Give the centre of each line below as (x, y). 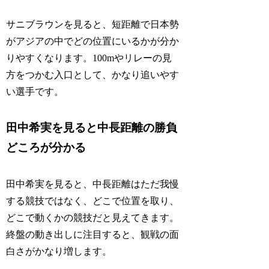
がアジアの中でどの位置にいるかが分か (93, 41)
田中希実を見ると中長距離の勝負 (92, 128)
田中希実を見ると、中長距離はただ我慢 (93, 184)
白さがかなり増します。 (59, 251)
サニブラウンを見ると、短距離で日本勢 (93, 25)
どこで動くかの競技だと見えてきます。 (93, 217)
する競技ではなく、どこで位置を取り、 (93, 201)
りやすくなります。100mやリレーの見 (89, 58)
